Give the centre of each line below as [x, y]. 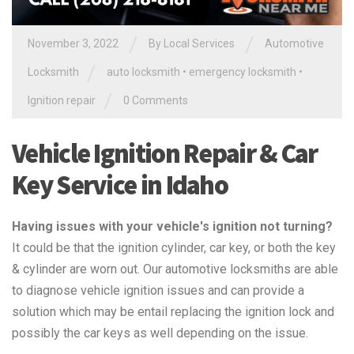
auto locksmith [143, 72]
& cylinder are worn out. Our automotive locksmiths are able [175, 269]
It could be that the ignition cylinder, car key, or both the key [174, 247]
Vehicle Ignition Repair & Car [165, 153]
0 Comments [156, 100]
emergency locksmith [243, 72]
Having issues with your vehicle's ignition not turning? [172, 226]
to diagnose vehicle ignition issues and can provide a [158, 290]
